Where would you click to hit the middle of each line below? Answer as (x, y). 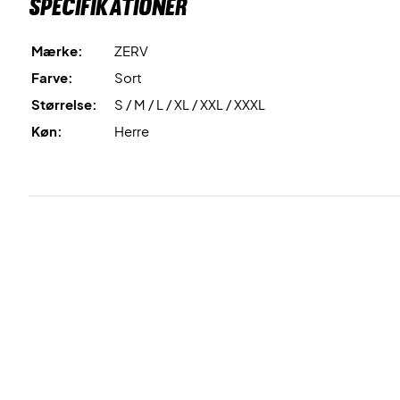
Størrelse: (64, 104)
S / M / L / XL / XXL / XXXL (190, 104)
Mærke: (57, 50)
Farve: (52, 77)
